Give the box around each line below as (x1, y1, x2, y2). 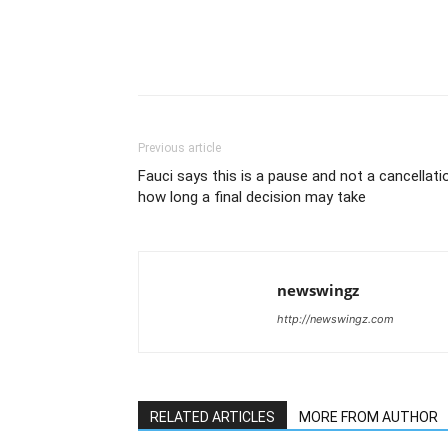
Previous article (138, 141, 221, 155)
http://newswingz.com (277, 312, 394, 326)
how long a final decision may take (138, 188, 366, 206)
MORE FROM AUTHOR (299, 409, 438, 425)
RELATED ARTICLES (150, 409, 275, 425)
